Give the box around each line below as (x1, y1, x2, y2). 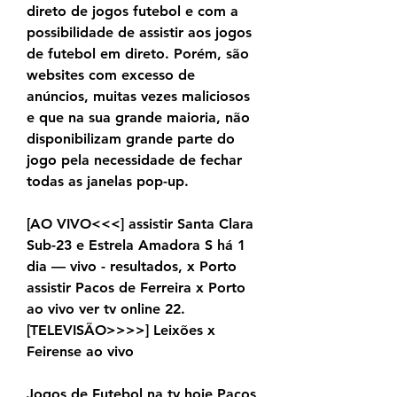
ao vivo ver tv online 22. (27, 300, 185, 318)
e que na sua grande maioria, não (27, 109, 250, 127)
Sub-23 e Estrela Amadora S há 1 (27, 237, 245, 254)
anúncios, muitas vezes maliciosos (27, 88, 250, 105)
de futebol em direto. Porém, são (27, 45, 249, 63)
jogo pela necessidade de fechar (27, 152, 242, 169)
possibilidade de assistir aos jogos (27, 24, 252, 42)
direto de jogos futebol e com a (27, 3, 238, 20)
